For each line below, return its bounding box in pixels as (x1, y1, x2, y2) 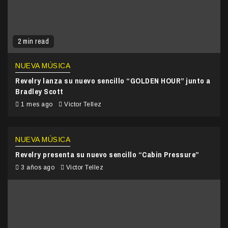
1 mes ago (19, 100, 54, 108)
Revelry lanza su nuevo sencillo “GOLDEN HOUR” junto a (15, 75, 211, 86)
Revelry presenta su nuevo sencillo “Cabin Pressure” (15, 149, 199, 160)
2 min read (18, 36, 49, 46)
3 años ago (19, 163, 56, 171)
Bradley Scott (15, 85, 64, 97)
